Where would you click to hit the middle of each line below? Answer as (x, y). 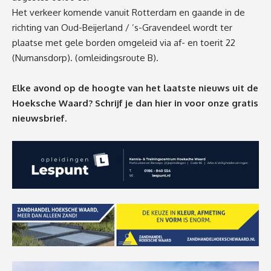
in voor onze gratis (216, 103)
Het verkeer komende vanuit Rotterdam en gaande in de (129, 13)
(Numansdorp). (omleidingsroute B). (85, 58)
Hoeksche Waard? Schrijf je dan (83, 103)
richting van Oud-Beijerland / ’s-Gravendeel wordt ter (122, 28)
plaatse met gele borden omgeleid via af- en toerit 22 (124, 43)
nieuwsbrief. (39, 119)
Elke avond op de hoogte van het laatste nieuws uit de (135, 88)
